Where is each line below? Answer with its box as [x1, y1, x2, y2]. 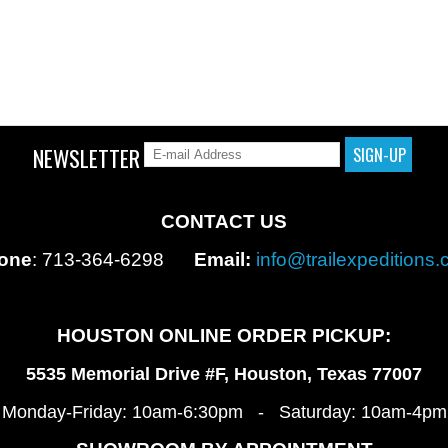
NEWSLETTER [33, 140, 140, 174]
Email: [193, 249, 251, 270]
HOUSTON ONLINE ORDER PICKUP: [57, 325, 391, 346]
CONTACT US [161, 211, 287, 232]
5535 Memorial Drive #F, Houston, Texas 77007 [26, 364, 422, 384]
